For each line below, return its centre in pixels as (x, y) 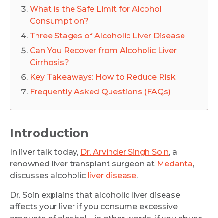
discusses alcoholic (49, 175)
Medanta (175, 164)
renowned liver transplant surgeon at (83, 164)
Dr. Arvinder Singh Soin (125, 152)
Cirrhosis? (49, 63)
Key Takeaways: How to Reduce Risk (103, 77)
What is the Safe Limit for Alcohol (96, 9)
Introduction (49, 133)
